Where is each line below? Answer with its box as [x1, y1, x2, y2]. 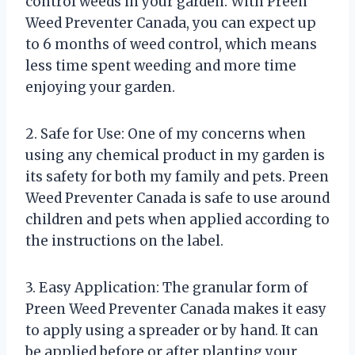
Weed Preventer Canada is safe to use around [25, 189, 330, 207]
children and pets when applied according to [25, 210, 330, 228]
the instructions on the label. [25, 231, 223, 250]
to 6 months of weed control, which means [25, 35, 317, 53]
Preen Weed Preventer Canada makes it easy [25, 300, 326, 318]
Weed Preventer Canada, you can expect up [25, 13, 316, 32]
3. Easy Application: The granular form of [25, 278, 308, 296]
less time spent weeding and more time [25, 56, 296, 74]
